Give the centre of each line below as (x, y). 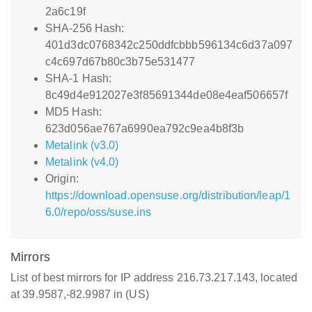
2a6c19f (65, 11)
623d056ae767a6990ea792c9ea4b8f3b (145, 128)
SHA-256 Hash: (85, 28)
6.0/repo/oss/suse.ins (99, 212)
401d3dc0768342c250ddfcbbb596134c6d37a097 (169, 45)
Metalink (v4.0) (82, 162)
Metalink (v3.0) (82, 145)
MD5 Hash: (73, 112)
